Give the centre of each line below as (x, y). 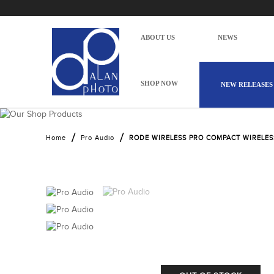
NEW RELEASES (247, 84)
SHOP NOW (159, 83)
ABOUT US (158, 37)
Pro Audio (98, 138)
